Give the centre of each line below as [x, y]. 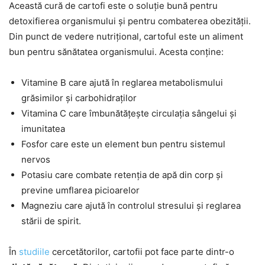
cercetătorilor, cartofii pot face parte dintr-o [142, 252]
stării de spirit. [51, 221]
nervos [36, 160]
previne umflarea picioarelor [80, 190]
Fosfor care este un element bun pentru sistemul [123, 144]
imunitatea [43, 129]
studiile [34, 252]
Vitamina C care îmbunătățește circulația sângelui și [129, 114]
